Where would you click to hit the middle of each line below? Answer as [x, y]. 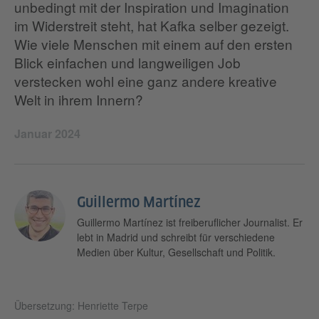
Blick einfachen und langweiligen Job [127, 63]
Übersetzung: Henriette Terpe [81, 306]
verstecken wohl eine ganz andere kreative [146, 81]
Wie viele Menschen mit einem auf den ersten [153, 44]
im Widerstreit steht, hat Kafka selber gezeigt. [152, 26]
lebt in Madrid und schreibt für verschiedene [176, 237]
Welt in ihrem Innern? [79, 100]
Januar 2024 [47, 134]
